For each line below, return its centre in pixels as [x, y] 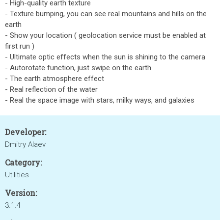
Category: [23, 162]
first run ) [20, 46]
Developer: [26, 132]
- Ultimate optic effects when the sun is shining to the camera [105, 57]
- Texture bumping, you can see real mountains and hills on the [106, 14]
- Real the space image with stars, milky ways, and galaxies [100, 100]
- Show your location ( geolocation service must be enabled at [105, 35]
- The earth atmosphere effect [55, 79]
